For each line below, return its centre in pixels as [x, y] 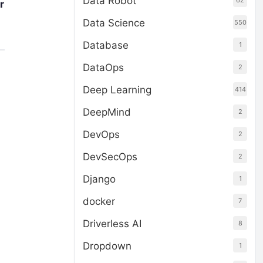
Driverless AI [112, 224]
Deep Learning [117, 90]
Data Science [114, 23]
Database [106, 45]
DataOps [103, 68]
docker [99, 201]
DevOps [101, 134]
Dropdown [107, 246]
